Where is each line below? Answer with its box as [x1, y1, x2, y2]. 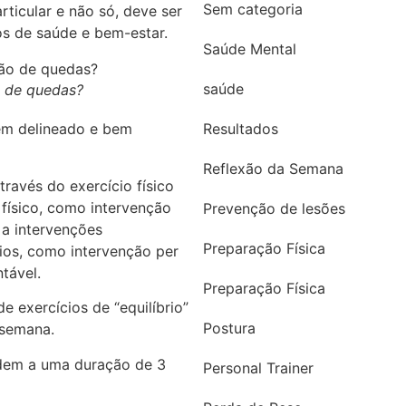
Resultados [203, 120, 278, 138]
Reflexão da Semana [203, 159, 343, 178]
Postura [203, 319, 256, 337]
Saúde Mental [203, 40, 296, 58]
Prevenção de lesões [203, 199, 345, 217]
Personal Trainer [203, 359, 314, 377]
